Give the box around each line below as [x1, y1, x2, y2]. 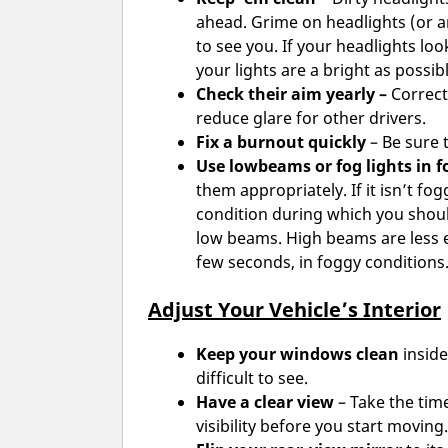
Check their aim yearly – [196, 83, 391, 106]
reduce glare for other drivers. [196, 107, 426, 130]
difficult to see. [196, 367, 308, 390]
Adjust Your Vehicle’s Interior [148, 296, 441, 324]
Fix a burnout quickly [196, 131, 370, 154]
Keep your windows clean [196, 343, 399, 366]
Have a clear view [196, 391, 334, 414]
